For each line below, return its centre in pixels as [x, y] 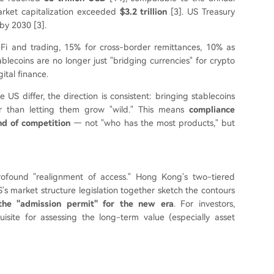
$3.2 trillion [143, 12]
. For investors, [204, 204]
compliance [212, 109]
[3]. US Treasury [201, 12]
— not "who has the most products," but [153, 123]
